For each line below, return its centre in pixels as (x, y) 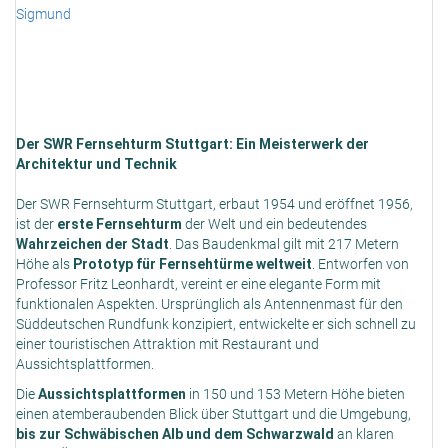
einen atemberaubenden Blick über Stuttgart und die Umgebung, (213, 414)
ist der (36, 224)
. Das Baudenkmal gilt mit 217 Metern (284, 244)
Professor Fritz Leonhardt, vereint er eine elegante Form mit (198, 284)
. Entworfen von (360, 264)
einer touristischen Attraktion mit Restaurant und (167, 344)
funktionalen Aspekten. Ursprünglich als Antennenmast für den (209, 304)
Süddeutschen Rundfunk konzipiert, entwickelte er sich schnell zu (216, 324)
